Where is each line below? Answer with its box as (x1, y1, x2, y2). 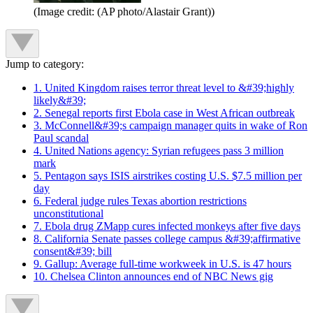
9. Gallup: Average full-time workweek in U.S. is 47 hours (34, 258, 291, 270)
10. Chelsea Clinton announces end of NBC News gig (34, 270, 273, 283)
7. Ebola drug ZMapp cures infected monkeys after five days (34, 220, 300, 233)
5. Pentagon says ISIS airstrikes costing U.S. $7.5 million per (34, 170, 302, 182)
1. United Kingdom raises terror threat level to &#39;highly (34, 82, 294, 94)
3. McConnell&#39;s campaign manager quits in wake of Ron (34, 119, 307, 132)
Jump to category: (6, 58, 84, 71)
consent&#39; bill (34, 245, 112, 258)
